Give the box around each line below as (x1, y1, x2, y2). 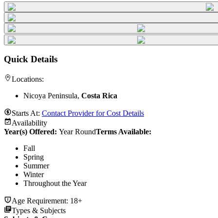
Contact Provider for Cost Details (42, 109, 144, 118)
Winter (23, 170, 44, 179)
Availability (12, 119, 47, 127)
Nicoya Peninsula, (23, 91, 81, 100)
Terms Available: (96, 127, 151, 136)
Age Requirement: (12, 197, 70, 205)
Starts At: (12, 109, 42, 118)
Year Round (59, 127, 96, 136)
